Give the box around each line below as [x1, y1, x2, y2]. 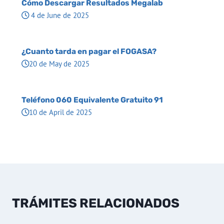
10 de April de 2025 [28, 107, 92, 117]
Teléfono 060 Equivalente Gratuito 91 [21, 95, 163, 105]
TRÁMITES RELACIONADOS [12, 195, 179, 210]
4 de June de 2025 [28, 10, 89, 20]
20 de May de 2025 [28, 58, 89, 69]
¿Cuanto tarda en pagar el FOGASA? [21, 47, 156, 56]
